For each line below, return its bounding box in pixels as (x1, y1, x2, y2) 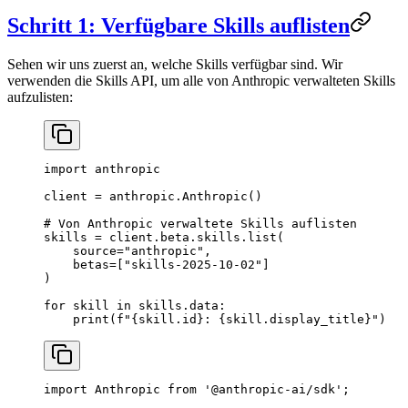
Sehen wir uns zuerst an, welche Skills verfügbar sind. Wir (7, 56, 342, 73)
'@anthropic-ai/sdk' (197, 382, 342, 397)
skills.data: (131, 299, 226, 313)
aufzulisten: (7, 89, 73, 106)
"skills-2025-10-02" (124, 258, 262, 272)
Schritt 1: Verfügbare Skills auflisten (7, 14, 350, 38)
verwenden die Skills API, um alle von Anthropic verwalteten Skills (7, 73, 395, 89)
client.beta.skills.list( (102, 230, 284, 245)
